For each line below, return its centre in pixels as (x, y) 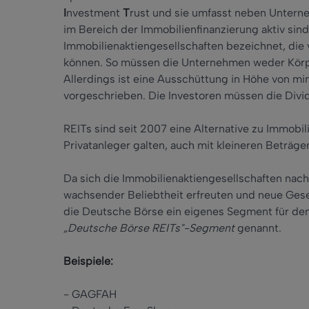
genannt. (258, 228)
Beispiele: (88, 261)
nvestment (94, 13)
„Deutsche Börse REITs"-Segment (149, 228)
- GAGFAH (90, 295)
